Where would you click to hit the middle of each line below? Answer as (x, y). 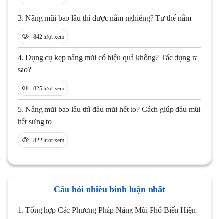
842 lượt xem (49, 37)
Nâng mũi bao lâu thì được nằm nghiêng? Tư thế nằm (108, 18)
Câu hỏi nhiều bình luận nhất (109, 189)
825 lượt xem (49, 89)
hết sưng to (35, 122)
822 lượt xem (49, 141)
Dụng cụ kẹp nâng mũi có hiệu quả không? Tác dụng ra (112, 58)
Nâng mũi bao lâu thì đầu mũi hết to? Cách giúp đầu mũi (113, 109)
